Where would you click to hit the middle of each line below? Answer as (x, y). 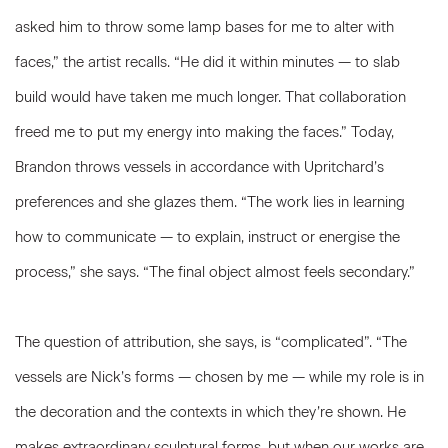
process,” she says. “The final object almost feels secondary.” (215, 272)
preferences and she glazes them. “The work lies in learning (210, 202)
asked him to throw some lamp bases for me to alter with (204, 27)
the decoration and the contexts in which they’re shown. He (210, 412)
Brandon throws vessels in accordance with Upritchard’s (199, 167)
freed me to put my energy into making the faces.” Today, (204, 132)
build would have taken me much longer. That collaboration (210, 97)
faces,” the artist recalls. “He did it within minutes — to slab (207, 62)
